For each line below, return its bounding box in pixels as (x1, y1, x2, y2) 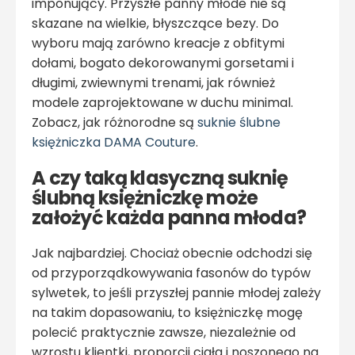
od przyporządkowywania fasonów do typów (32, 263, 311, 282)
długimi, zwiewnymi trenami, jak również (32, 73, 275, 92)
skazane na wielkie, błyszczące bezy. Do (32, 13, 279, 32)
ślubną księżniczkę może (32, 184, 258, 211)
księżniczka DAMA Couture (32, 132, 196, 151)
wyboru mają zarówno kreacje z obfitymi (32, 33, 284, 52)
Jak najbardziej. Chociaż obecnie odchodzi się (32, 243, 312, 262)
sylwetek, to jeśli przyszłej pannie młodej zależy (32, 283, 321, 302)
